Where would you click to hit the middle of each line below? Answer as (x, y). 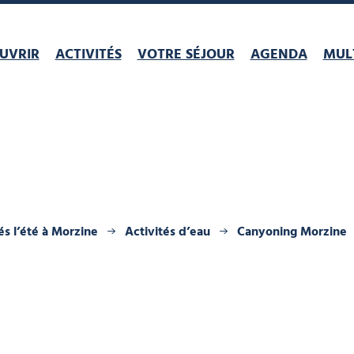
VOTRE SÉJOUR (186, 55)
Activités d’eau (167, 232)
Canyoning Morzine (292, 232)
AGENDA (279, 55)
